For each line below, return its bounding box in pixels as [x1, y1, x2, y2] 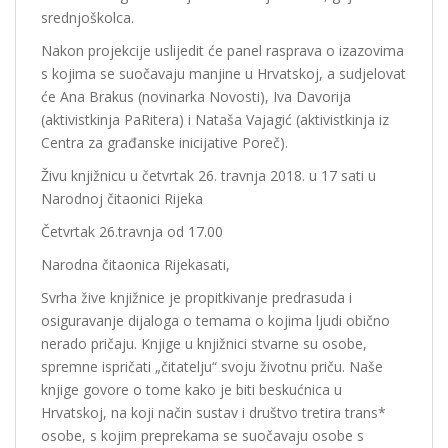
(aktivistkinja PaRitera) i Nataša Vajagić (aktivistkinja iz [41, 110, 389, 129]
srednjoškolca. [41, 8, 134, 27]
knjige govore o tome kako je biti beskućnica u [41, 380, 342, 399]
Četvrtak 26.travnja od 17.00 [41, 222, 223, 241]
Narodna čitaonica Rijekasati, [41, 255, 230, 274]
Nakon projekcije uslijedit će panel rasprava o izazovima [41, 41, 404, 60]
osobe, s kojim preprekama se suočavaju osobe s [41, 426, 364, 445]
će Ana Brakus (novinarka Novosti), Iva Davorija [41, 87, 351, 106]
